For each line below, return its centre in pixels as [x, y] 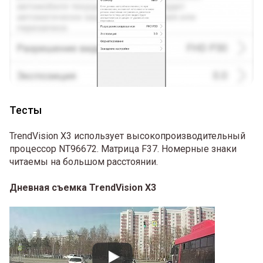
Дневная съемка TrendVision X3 [83, 187]
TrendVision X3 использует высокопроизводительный [127, 136]
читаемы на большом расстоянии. [84, 162]
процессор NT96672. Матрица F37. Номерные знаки [123, 149]
